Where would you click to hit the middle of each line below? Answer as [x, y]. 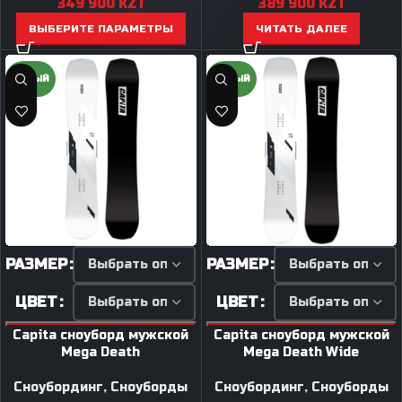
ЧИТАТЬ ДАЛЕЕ [301, 29]
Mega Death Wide [301, 352]
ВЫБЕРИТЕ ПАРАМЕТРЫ [100, 29]
